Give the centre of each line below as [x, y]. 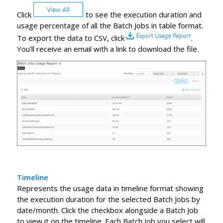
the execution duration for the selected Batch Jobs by [108, 199]
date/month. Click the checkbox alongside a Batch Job [107, 210]
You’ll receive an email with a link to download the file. [108, 49]
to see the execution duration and [142, 14]
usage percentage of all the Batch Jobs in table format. [110, 25]
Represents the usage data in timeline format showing [110, 188]
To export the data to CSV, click [71, 38]
